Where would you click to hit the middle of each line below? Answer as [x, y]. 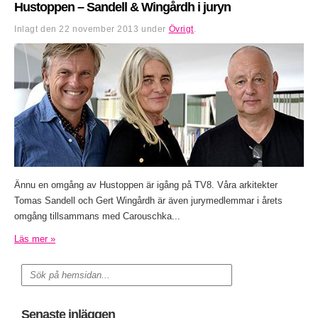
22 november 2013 [99, 29]
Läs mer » [35, 239]
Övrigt [181, 29]
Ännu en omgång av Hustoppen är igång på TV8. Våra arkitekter [146, 185]
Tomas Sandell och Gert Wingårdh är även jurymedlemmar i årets [148, 201]
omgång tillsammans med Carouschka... [97, 216]
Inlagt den [37, 29]
